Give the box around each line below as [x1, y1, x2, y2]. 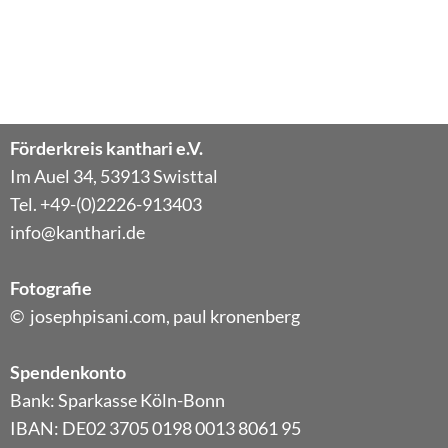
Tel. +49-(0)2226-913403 [10, 193, 202, 216]
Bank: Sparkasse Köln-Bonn [10, 389, 225, 412]
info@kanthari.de [10, 221, 145, 244]
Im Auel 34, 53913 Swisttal [10, 165, 221, 188]
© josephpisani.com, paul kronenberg [10, 305, 300, 328]
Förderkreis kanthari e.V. [10, 137, 203, 160]
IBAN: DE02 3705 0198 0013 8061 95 [10, 417, 301, 440]
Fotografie [10, 277, 92, 300]
